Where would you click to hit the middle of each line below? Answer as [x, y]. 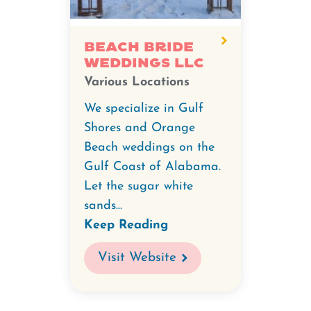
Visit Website [137, 258]
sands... [103, 206]
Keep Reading [126, 225]
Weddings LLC [144, 63]
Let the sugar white [138, 186]
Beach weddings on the [149, 148]
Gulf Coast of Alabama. [152, 167]
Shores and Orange [140, 128]
